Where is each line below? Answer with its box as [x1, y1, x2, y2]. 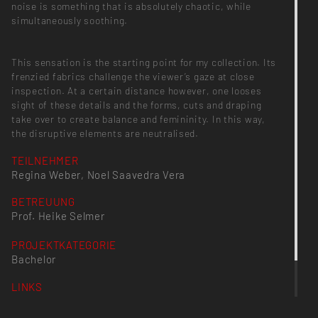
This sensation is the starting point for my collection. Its [11, 55, 277, 68]
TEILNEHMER [11, 154, 79, 168]
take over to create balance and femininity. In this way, [11, 112, 265, 125]
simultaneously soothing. [11, 14, 128, 27]
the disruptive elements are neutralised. [11, 126, 199, 139]
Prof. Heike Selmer [11, 209, 105, 223]
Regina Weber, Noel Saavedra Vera [11, 168, 186, 182]
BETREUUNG [11, 195, 75, 209]
